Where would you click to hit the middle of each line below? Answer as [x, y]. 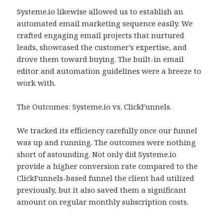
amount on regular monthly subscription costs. [103, 202]
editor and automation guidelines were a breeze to [109, 71]
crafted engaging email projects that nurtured [101, 35]
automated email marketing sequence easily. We [105, 24]
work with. [37, 83]
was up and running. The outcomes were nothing [107, 142]
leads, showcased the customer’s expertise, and [102, 47]
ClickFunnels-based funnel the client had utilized [106, 178]
